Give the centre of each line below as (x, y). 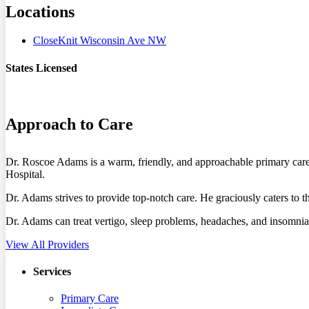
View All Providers (47, 244)
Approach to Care (69, 124)
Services (52, 272)
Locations (40, 11)
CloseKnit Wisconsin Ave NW (100, 41)
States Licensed (41, 68)
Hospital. (25, 174)
